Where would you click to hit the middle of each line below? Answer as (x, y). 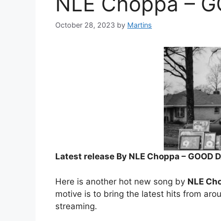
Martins (140, 25)
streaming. (76, 206)
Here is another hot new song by (121, 181)
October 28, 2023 (85, 25)
